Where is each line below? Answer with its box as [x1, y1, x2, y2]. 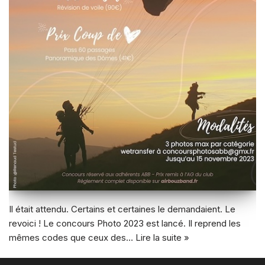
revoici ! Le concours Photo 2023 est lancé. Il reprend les [9, 217, 241, 229]
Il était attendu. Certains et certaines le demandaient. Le [9, 203, 235, 215]
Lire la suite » [135, 231, 189, 243]
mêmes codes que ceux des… [9, 231, 135, 243]
